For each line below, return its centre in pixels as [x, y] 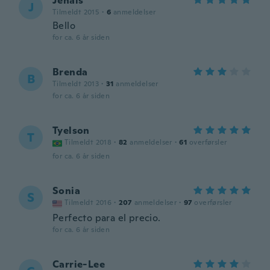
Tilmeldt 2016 [88, 202]
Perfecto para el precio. [107, 218]
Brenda [70, 72]
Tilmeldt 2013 [76, 84]
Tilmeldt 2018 [88, 142]
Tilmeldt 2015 [76, 12]
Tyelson [71, 130]
